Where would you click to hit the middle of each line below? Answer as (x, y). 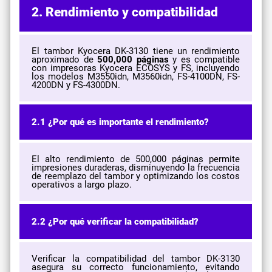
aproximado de (65, 59)
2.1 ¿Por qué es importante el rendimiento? (121, 122)
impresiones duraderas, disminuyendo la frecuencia (136, 167)
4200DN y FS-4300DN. (76, 85)
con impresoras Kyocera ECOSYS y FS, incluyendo (136, 68)
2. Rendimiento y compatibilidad (125, 12)
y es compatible (204, 59)
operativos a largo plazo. (82, 184)
